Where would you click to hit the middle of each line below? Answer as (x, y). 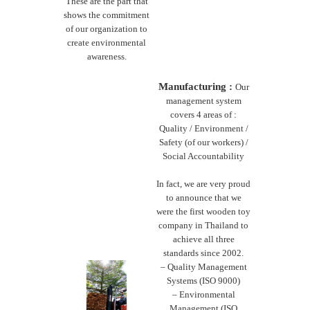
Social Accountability (203, 156)
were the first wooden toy (203, 211)
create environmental (107, 42)
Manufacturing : (197, 87)
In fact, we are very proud (203, 183)
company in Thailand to (203, 225)
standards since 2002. (203, 253)
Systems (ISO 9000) (203, 280)
